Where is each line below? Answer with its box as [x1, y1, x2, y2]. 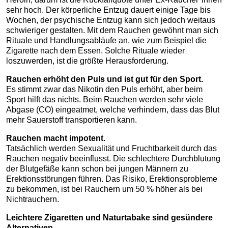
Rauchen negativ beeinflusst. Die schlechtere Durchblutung [6, 154, 220, 163]
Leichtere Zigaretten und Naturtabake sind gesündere [6, 213, 213, 222]
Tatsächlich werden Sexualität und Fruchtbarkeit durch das [6, 144, 217, 153]
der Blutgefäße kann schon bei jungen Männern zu [6, 164, 188, 174]
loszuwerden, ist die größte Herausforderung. [6, 56, 168, 66]
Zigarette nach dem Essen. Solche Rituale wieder [6, 46, 185, 55]
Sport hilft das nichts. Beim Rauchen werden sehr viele [6, 95, 203, 104]
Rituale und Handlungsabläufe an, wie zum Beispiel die [6, 36, 207, 45]
